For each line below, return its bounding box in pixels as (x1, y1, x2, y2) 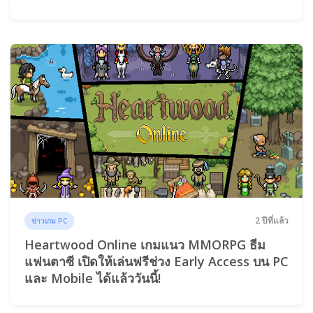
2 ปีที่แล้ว (255, 214, 289, 227)
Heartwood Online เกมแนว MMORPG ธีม (24, 235, 265, 253)
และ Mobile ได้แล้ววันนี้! (24, 269, 161, 286)
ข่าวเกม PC (31, 216, 68, 226)
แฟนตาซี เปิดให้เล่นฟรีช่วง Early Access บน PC (24, 252, 289, 270)
